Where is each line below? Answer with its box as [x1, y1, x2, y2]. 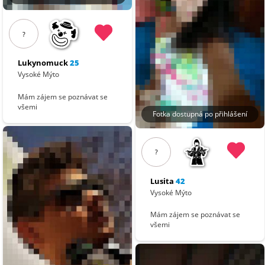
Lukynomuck [18, 57, 69, 69]
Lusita [150, 175, 174, 186]
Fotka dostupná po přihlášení [153, 108, 247, 119]
